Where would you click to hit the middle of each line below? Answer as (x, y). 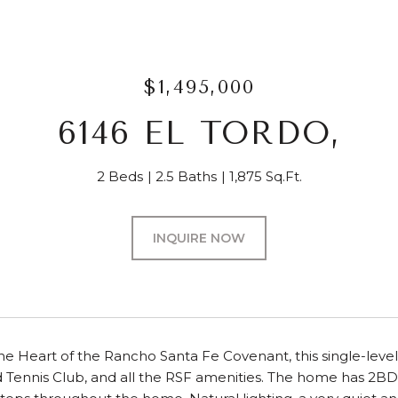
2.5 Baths (186, 176)
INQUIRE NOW (199, 238)
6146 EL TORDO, (199, 133)
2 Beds (119, 176)
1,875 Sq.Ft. (265, 176)
